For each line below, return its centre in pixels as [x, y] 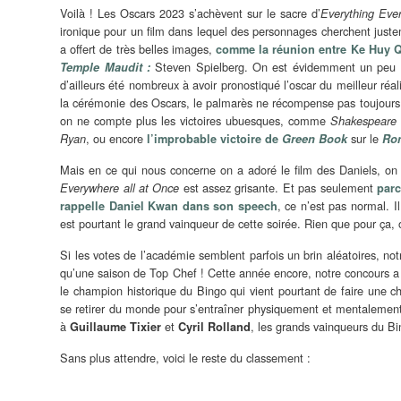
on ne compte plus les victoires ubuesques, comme [195, 121]
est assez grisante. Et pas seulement [278, 188]
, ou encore [117, 139]
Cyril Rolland [215, 327]
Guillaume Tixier [116, 327]
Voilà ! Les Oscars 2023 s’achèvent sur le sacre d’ [190, 13]
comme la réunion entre [283, 50]
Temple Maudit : [105, 68]
